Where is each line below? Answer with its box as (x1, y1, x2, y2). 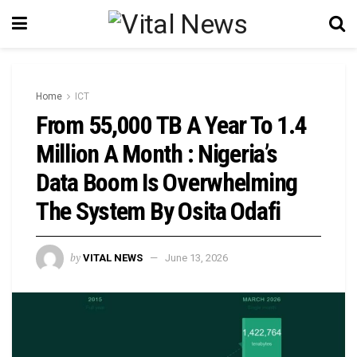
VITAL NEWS (83, 251, 143, 264)
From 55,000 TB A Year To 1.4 (36, 110, 307, 140)
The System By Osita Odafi (36, 196, 280, 226)
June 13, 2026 (165, 251, 228, 264)
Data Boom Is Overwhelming (36, 167, 297, 198)
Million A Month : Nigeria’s (36, 139, 277, 169)
